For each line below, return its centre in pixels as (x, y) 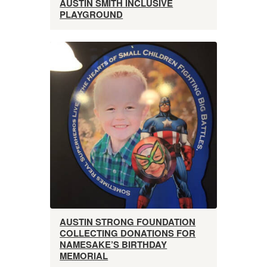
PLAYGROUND (91, 14)
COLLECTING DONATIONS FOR (128, 233)
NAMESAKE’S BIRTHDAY (114, 245)
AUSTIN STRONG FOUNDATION (128, 222)
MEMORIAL (84, 256)
